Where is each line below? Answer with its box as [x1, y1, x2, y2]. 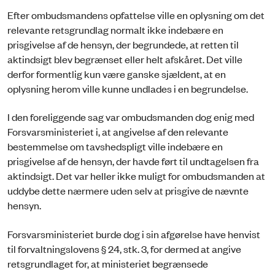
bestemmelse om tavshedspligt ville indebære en [7, 139, 223, 153]
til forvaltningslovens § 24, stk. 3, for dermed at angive [7, 241, 241, 255]
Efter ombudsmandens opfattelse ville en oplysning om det [7, 7, 265, 21]
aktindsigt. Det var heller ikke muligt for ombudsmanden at [7, 169, 265, 183]
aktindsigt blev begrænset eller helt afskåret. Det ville [7, 52, 242, 66]
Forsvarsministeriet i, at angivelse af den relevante [7, 125, 228, 139]
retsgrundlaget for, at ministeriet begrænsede [7, 256, 208, 270]
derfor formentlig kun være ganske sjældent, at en [7, 66, 226, 80]
